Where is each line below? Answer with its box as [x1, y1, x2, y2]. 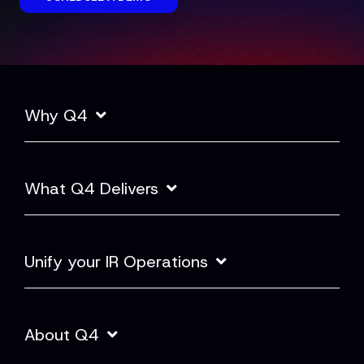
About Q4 [24, 324, 99, 346]
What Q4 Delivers [24, 178, 158, 200]
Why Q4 [24, 105, 88, 127]
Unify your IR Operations [24, 251, 208, 273]
